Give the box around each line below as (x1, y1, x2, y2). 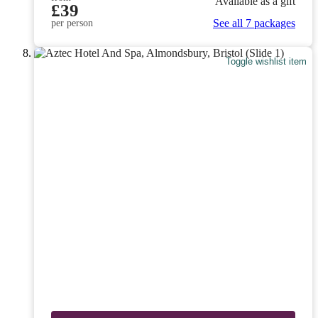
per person (51, 18, 93, 29)
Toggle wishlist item (226, 55, 307, 67)
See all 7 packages (213, 17, 295, 30)
